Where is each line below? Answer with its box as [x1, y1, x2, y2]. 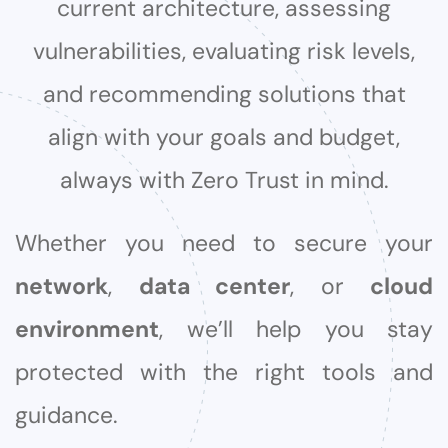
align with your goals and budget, [48, 122, 400, 152]
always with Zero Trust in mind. [59, 165, 389, 195]
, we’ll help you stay [159, 314, 433, 344]
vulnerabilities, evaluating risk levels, [33, 36, 415, 66]
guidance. [15, 400, 118, 430]
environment [15, 314, 159, 344]
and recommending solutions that [42, 79, 406, 109]
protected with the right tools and [15, 357, 433, 387]
